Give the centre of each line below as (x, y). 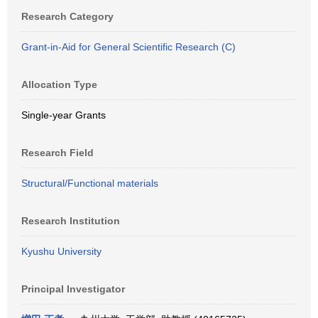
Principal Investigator (73, 289)
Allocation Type (59, 84)
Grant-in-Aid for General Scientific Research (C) (128, 47)
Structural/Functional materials (90, 183)
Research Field (57, 153)
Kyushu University (61, 251)
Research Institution (71, 221)
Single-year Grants (64, 115)
